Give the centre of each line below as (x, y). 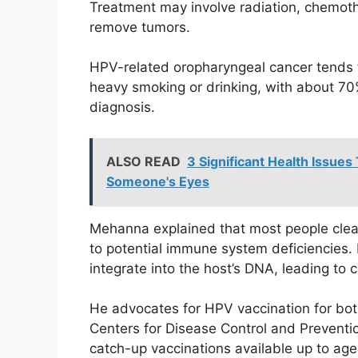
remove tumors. (140, 27)
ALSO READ (143, 161)
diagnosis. (122, 107)
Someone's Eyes (158, 181)
